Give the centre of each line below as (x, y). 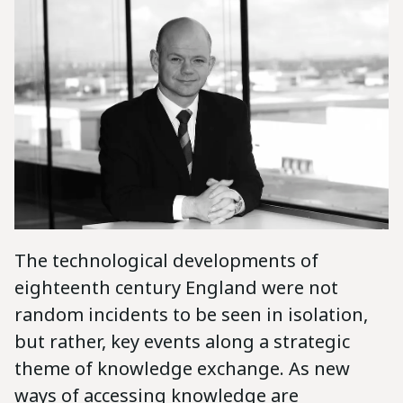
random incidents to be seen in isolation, (191, 314)
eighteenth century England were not (176, 287)
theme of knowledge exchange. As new (182, 368)
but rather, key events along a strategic (182, 341)
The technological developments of (166, 260)
